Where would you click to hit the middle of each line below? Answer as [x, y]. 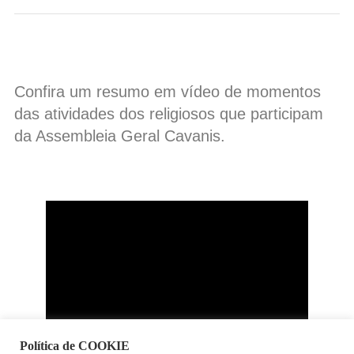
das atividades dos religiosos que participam [169, 114]
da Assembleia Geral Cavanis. [120, 136]
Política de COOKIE [75, 346]
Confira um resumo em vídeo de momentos [168, 92]
